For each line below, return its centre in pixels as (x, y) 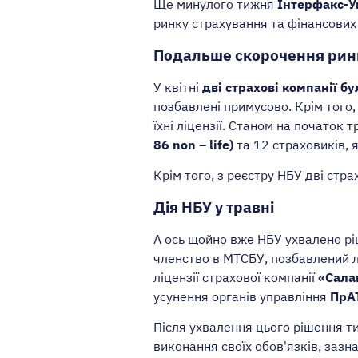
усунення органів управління (242, 297)
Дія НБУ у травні (214, 207)
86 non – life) (193, 145)
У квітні (178, 88)
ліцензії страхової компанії (236, 278)
